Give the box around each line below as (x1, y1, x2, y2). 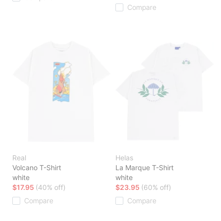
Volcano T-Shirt (12, 163, 61, 172)
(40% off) (36, 183, 66, 192)
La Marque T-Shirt (115, 163, 174, 172)
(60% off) (141, 183, 171, 192)
